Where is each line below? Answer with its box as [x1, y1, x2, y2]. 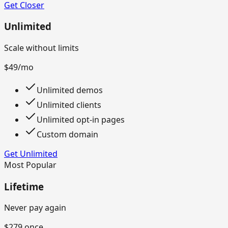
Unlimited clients [37, 99, 101, 111]
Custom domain [37, 129, 98, 140]
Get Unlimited [4, 148, 58, 160]
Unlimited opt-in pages [37, 114, 125, 126]
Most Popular [4, 159, 56, 171]
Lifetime [4, 180, 44, 193]
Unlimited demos [37, 84, 103, 96]
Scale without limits [4, 42, 79, 54]
